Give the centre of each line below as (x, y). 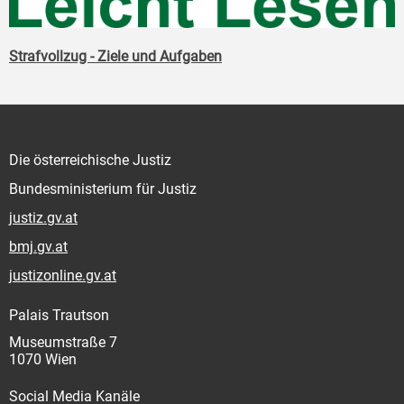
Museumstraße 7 (63, 343)
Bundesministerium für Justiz (103, 189)
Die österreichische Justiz (90, 161)
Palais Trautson (59, 316)
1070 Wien (43, 360)
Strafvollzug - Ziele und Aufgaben (115, 57)
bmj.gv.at (38, 247)
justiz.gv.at (43, 218)
